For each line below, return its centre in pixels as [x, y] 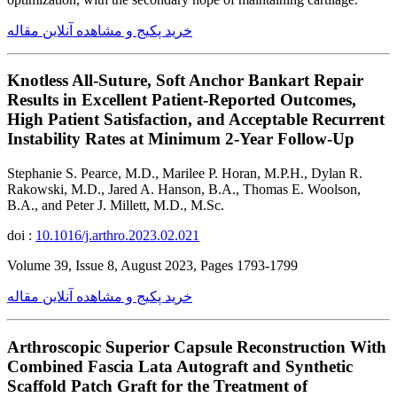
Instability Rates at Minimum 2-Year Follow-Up [181, 139]
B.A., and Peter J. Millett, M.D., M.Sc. [116, 205]
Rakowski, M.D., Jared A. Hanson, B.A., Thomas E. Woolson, [184, 189]
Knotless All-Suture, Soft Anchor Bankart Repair [185, 81]
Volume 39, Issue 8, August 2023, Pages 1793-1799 [152, 265]
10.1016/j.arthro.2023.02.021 [117, 235]
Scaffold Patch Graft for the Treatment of [157, 385]
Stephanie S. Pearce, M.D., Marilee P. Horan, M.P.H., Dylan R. [185, 173]
